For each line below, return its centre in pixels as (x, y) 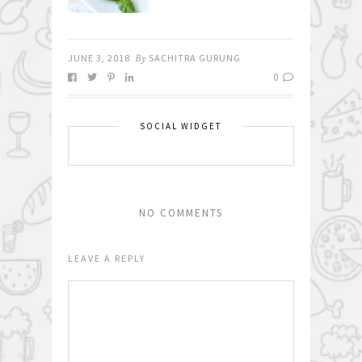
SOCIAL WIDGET (181, 126)
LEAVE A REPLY (107, 259)
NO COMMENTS (181, 213)
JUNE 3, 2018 (99, 58)
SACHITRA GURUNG (195, 58)
